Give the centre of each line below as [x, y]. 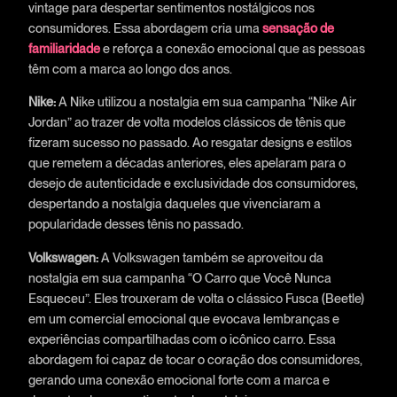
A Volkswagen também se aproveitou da [212, 257]
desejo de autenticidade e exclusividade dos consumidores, [193, 183]
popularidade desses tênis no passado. [136, 224]
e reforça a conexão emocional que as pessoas [234, 48]
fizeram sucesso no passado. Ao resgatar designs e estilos [190, 143]
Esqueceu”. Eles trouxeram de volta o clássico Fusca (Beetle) [196, 298]
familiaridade [64, 48]
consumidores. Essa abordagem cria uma [144, 27]
